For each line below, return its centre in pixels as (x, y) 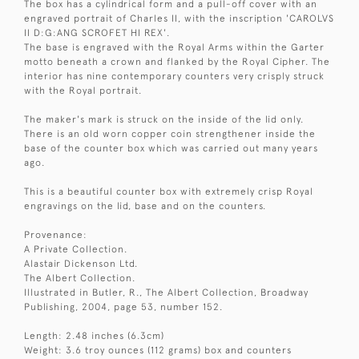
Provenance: (56, 235)
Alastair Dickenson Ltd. (81, 264)
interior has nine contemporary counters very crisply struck (174, 77)
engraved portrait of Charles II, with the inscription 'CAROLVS (179, 19)
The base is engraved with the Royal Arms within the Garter (174, 48)
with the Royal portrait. (83, 91)
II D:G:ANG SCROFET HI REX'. (97, 33)
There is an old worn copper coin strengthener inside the (170, 134)
